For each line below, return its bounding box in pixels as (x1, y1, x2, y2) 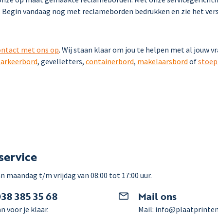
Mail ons (138, 189, 177, 203)
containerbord (86, 56, 134, 66)
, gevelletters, (37, 56, 86, 66)
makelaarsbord (137, 56, 188, 66)
